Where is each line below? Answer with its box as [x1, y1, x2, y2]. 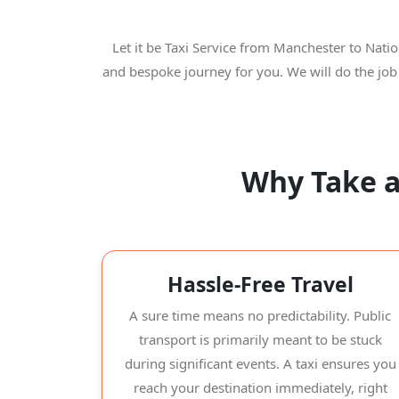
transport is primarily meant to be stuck [138, 330, 382, 348]
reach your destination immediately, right [133, 379, 387, 396]
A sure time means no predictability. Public [129, 306, 391, 324]
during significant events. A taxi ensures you [124, 354, 396, 372]
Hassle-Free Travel [167, 270, 354, 298]
